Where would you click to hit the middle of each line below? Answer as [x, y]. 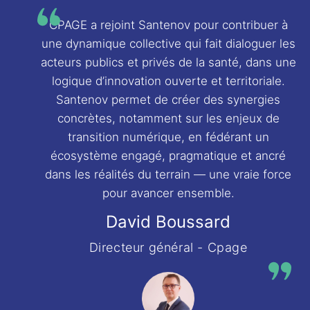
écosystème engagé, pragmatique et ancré [168, 156]
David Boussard [168, 222]
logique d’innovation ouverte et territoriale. [168, 81]
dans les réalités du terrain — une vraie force [168, 174]
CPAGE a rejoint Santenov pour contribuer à [168, 25]
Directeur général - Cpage [168, 247]
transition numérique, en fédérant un [168, 137]
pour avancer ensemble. [168, 193]
